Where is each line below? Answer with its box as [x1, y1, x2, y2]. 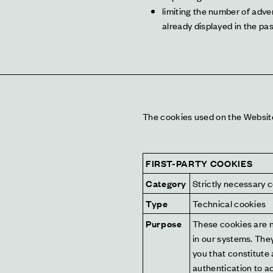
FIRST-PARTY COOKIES [146, 157, 253, 169]
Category [146, 177, 187, 190]
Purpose [146, 217, 182, 230]
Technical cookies [193, 197, 266, 210]
